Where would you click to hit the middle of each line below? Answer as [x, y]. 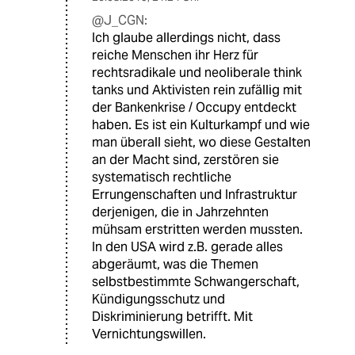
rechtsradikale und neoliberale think [197, 73]
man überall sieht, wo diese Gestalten [201, 143]
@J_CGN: [120, 21]
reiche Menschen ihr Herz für [175, 55]
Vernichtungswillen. [149, 334]
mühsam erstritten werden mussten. [197, 230]
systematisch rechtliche [162, 177]
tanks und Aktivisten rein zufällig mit [197, 90]
